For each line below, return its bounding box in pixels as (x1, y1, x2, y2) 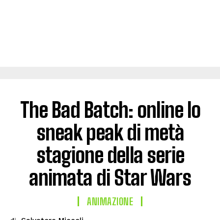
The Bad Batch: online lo (20, 98, 200, 122)
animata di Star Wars (29, 165, 191, 190)
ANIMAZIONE (87, 195, 133, 207)
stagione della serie (36, 143, 184, 167)
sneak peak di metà (36, 120, 184, 145)
